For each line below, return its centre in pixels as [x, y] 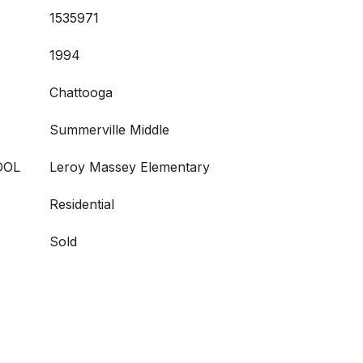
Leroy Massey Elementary [130, 167]
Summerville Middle [109, 130]
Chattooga [81, 92]
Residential [82, 204]
